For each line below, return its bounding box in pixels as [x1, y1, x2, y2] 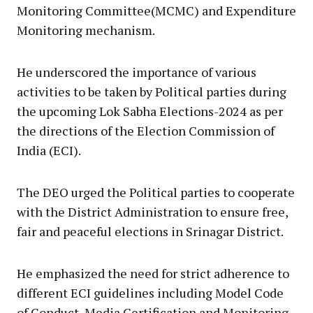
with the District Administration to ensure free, [17, 203, 288, 220]
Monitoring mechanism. [17, 21, 155, 38]
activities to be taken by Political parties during [17, 82, 286, 100]
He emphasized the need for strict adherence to [17, 264, 289, 282]
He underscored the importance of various [17, 63, 256, 80]
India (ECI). [17, 141, 81, 159]
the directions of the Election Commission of [17, 122, 275, 139]
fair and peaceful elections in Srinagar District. [17, 222, 284, 240]
